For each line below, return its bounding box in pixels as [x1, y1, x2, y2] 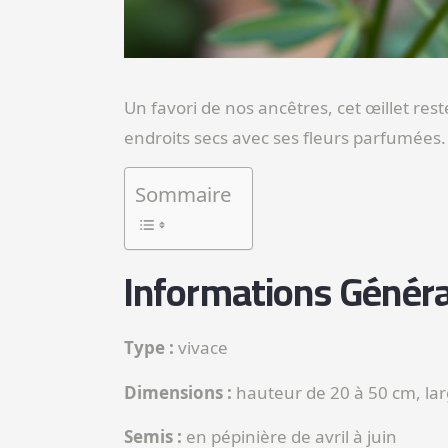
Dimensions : [123, 380, 232, 404]
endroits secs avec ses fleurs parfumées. [123, 125, 446, 149]
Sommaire [134, 180, 232, 209]
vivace [177, 336, 228, 360]
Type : [123, 336, 178, 360]
